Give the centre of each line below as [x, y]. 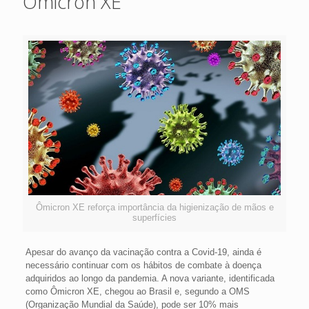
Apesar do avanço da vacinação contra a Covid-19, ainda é [143, 252]
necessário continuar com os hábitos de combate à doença [143, 265]
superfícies [154, 217]
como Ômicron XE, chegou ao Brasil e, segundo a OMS [137, 291]
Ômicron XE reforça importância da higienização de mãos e [154, 207]
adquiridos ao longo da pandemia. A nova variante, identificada [150, 278]
